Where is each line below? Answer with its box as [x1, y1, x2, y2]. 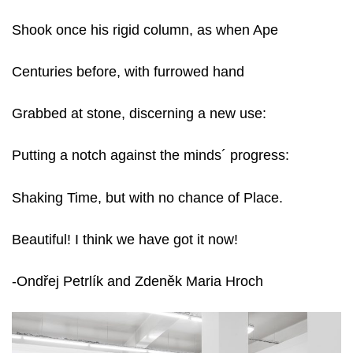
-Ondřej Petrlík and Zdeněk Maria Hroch [12, 273, 263, 289]
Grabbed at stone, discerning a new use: [12, 106, 266, 122]
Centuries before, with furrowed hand [12, 64, 244, 80]
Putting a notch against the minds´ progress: [12, 147, 289, 164]
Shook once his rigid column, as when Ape [12, 21, 278, 38]
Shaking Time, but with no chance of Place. [12, 189, 283, 206]
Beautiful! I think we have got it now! [12, 231, 238, 247]
